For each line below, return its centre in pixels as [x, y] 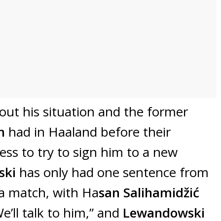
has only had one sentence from [114, 172]
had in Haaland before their [90, 132]
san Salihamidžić [149, 193]
